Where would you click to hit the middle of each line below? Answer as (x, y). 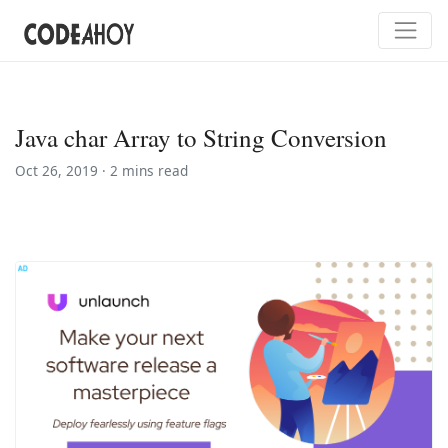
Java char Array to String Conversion (201, 137)
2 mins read (149, 170)
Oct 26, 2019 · (62, 170)
